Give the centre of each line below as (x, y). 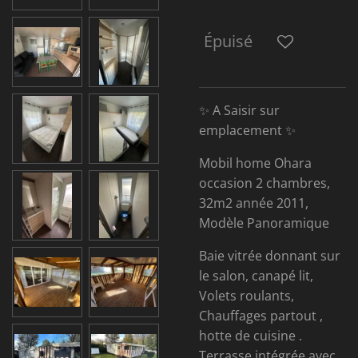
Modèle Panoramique (264, 223)
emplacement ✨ (247, 130)
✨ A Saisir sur (239, 110)
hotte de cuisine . (251, 336)
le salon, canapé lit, (256, 276)
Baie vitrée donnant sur (270, 256)
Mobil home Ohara (255, 163)
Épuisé (228, 41)
